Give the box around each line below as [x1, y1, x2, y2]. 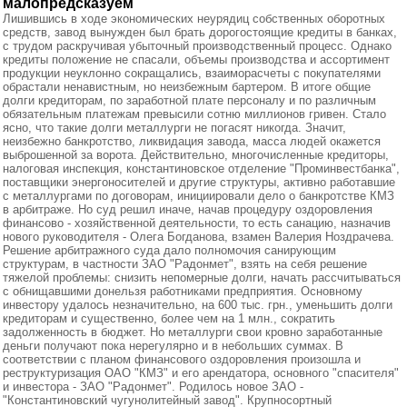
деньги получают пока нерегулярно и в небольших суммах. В [3, 339, 343, 352]
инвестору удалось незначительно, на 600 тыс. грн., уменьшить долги [3, 298, 392, 312]
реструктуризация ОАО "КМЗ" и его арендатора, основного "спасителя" [3, 366, 399, 380]
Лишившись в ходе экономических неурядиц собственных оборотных [3, 12, 385, 25]
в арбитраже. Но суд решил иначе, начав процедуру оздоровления [3, 203, 372, 216]
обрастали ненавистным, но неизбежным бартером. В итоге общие [3, 80, 371, 94]
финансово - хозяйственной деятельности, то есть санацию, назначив [3, 216, 391, 230]
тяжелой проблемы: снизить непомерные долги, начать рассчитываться [3, 271, 401, 284]
